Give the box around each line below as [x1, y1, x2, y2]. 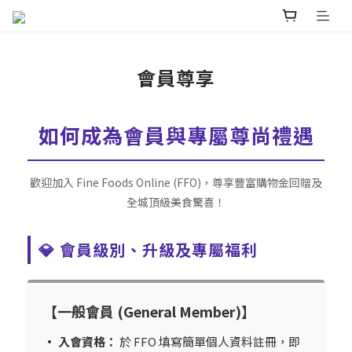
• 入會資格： [43, 333, 117, 350]
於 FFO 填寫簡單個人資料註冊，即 [117, 333, 300, 350]
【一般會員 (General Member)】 [43, 301, 255, 322]
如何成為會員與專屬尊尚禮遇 [38, 120, 314, 150]
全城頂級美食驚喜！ [126, 194, 225, 211]
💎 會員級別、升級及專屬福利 [38, 238, 258, 262]
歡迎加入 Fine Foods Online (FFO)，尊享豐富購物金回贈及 [30, 174, 322, 191]
